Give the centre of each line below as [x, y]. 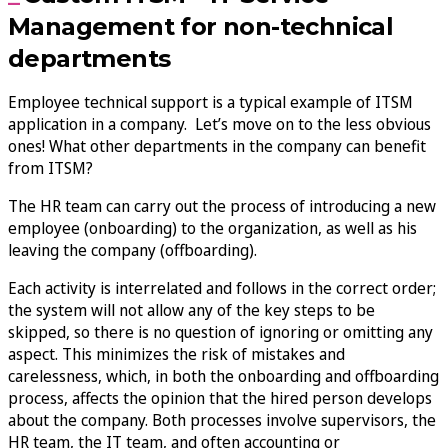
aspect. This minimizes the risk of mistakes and [176, 353]
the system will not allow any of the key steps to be [191, 309]
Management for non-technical [201, 26]
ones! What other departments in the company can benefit [217, 145]
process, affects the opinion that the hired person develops [220, 397]
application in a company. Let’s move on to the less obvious [219, 123]
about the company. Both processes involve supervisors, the [222, 419]
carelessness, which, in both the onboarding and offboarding [223, 375]
